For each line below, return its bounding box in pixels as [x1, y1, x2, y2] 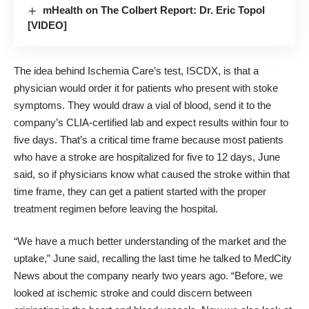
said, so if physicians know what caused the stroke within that [14, 168, 290, 180]
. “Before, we [226, 270, 283, 282]
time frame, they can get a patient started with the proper [14, 185, 266, 197]
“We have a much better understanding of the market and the [14, 235, 286, 248]
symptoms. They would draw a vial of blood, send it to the [14, 99, 271, 111]
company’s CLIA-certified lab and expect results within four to [14, 116, 288, 128]
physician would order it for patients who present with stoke [14, 81, 278, 94]
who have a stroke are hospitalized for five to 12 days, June [14, 150, 280, 163]
